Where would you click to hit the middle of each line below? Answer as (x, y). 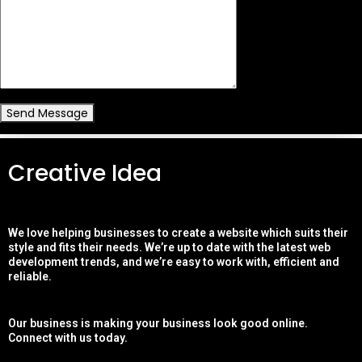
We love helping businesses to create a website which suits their (178, 233)
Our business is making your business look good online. (158, 323)
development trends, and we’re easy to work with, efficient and (174, 262)
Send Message (47, 113)
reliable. (30, 276)
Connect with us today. (68, 338)
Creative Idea (85, 173)
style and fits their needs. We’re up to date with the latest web (169, 247)
